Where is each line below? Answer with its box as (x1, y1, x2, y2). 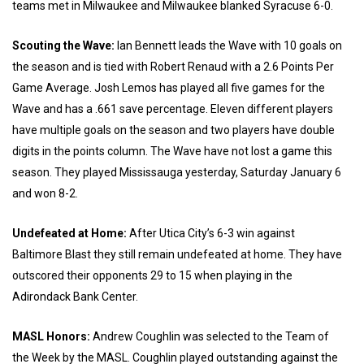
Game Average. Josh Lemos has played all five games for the (12, 81, 325, 94)
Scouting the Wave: (12, 39, 117, 52)
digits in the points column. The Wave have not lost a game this (12, 145, 332, 158)
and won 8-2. (12, 187, 78, 200)
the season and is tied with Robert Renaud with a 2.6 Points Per (12, 60, 334, 73)
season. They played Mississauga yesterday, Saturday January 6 (12, 166, 341, 179)
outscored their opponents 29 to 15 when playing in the (12, 269, 292, 282)
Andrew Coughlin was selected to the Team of (93, 330, 329, 343)
